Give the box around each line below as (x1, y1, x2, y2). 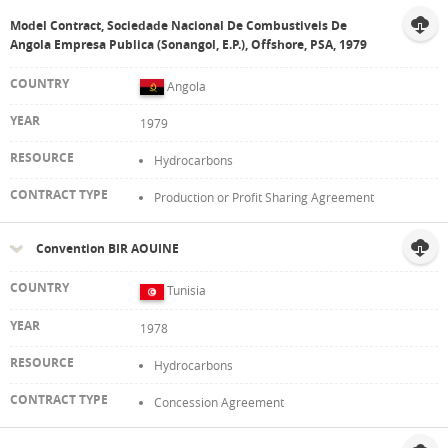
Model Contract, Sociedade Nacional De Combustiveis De (10, 16, 347, 34)
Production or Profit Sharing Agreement (154, 189, 374, 206)
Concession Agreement (154, 394, 284, 411)
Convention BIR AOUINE (36, 240, 179, 258)
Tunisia (167, 282, 206, 299)
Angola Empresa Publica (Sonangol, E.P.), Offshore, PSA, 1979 (10, 35, 367, 53)
